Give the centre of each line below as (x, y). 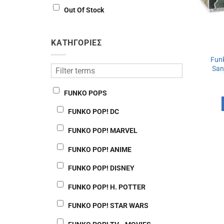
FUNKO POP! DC (93, 112)
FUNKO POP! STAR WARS (108, 206)
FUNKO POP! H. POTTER (107, 187)
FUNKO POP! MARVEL (103, 130)
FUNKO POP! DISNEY (101, 168)
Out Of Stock (84, 10)
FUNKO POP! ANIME (100, 149)
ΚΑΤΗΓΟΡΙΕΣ (76, 42)
